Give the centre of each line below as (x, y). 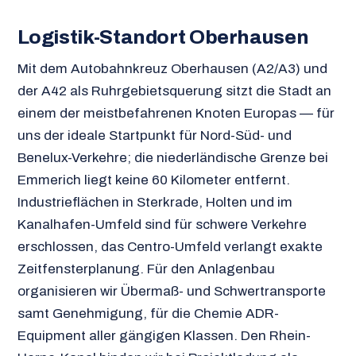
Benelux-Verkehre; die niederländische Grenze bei (172, 157)
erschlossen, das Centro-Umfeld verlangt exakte (170, 246)
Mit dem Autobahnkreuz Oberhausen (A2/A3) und (172, 68)
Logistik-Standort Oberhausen (163, 37)
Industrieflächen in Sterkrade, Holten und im (155, 202)
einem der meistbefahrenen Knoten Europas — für (176, 113)
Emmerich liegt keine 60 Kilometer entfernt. (153, 180)
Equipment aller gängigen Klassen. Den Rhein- (164, 335)
